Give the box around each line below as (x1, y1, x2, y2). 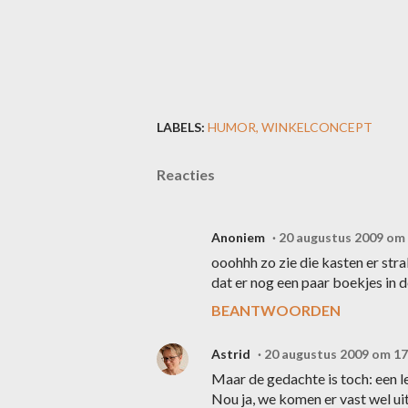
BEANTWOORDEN (211, 301, 341, 319)
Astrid (211, 346, 250, 362)
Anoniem (211, 229, 265, 245)
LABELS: (157, 119, 205, 135)
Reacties (157, 166, 215, 183)
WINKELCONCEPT (261, 119, 372, 135)
